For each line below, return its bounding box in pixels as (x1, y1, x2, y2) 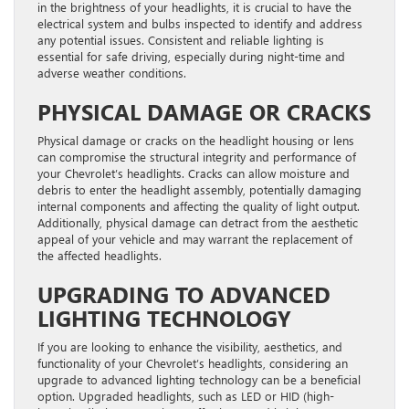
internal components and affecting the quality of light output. (37, 197, 360, 214)
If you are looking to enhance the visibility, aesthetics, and (37, 338, 342, 354)
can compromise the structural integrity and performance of (37, 148, 356, 164)
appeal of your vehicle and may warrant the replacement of (37, 230, 352, 246)
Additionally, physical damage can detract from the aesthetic (37, 214, 358, 230)
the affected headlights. (37, 246, 162, 263)
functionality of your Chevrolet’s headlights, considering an (37, 354, 348, 371)
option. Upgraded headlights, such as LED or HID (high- (37, 387, 334, 404)
